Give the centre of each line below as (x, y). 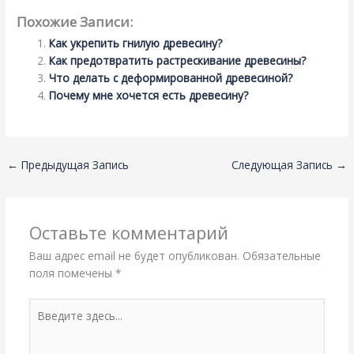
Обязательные (281, 256)
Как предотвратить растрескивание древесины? (178, 60)
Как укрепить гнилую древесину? (136, 43)
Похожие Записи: (75, 21)
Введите (51, 306)
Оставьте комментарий (128, 233)
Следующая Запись (283, 165)
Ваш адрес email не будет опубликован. (134, 256)
